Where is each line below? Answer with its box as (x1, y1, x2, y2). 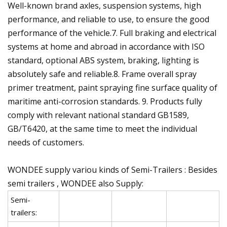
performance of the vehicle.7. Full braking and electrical (8, 27, 216, 39)
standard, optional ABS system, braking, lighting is (8, 54, 199, 66)
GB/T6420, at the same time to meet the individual (8, 123, 197, 134)
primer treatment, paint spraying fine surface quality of (8, 82, 217, 93)
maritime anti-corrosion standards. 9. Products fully (8, 95, 202, 107)
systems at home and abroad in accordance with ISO (8, 41, 205, 52)
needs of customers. (8, 136, 84, 148)
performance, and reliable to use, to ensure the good (8, 13, 209, 25)
